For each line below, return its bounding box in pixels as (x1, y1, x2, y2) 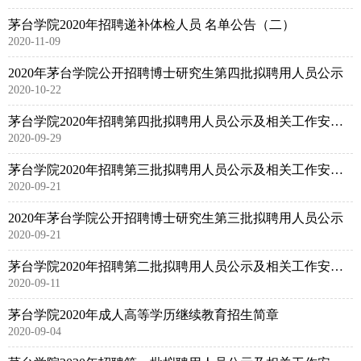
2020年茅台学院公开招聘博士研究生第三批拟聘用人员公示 (8, 211, 343, 225)
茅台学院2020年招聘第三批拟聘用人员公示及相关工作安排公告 (330, 163, 343, 176)
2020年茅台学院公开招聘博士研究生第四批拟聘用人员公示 (8, 66, 343, 80)
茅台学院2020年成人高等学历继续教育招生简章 (8, 308, 279, 322)
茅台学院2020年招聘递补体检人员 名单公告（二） (8, 18, 295, 31)
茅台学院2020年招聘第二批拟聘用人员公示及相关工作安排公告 (330, 259, 343, 273)
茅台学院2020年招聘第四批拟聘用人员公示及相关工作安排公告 (330, 114, 343, 128)
